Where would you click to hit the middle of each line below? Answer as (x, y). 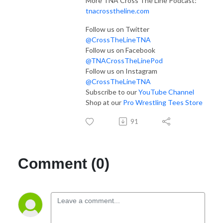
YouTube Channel (166, 92)
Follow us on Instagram (121, 71)
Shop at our (104, 102)
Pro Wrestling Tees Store (163, 102)
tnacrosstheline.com (117, 10)
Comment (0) (64, 163)
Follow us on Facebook (120, 50)
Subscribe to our (112, 92)
